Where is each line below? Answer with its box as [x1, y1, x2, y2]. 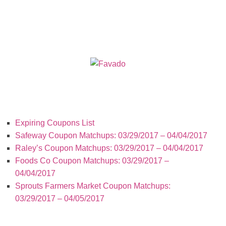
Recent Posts [81, 98, 135, 109]
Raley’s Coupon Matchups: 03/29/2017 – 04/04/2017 [15, 144, 203, 153]
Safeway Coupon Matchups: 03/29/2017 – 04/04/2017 [15, 131, 207, 140]
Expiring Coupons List [15, 119, 94, 128]
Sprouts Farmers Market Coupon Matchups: [15, 182, 171, 191]
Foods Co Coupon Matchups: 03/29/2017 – [15, 156, 169, 165]
